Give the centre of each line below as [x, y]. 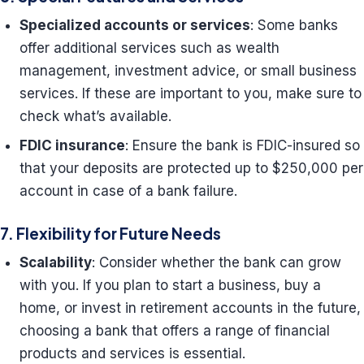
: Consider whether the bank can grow [217, 262]
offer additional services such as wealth [149, 48]
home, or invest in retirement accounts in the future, [190, 308]
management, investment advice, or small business [188, 71]
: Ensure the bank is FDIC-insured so [243, 145]
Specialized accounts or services [135, 25]
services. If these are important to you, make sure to [191, 93]
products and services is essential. [132, 353]
